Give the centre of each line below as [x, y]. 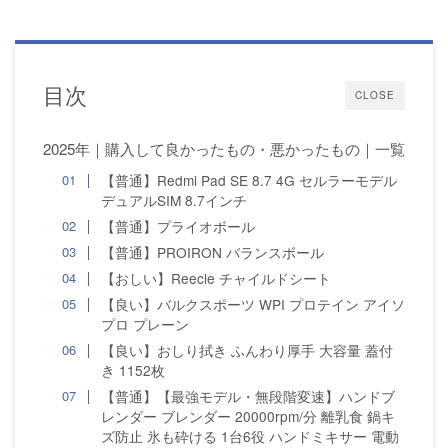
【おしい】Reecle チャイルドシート [215, 278]
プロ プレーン [144, 324]
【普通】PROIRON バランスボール [212, 252]
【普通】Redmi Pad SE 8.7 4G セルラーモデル [248, 180]
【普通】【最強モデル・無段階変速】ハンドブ [247, 396]
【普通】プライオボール [177, 226]
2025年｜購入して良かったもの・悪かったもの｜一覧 [224, 149]
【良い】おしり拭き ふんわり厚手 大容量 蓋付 [246, 350]
